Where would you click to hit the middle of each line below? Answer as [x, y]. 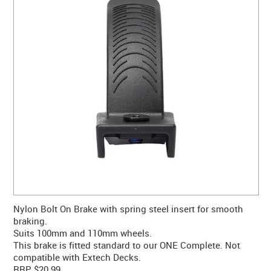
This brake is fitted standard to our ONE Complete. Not [127, 245]
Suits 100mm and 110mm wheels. [83, 233]
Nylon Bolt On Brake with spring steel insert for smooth [129, 209]
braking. [31, 221]
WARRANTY [135, 35]
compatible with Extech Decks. [77, 257]
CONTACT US [135, 11]
